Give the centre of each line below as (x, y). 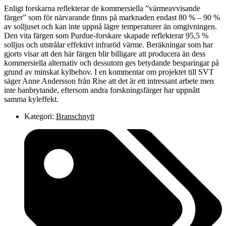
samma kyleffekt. (31, 99)
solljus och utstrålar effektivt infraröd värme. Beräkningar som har (108, 44)
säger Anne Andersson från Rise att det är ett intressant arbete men (109, 81)
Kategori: (39, 116)
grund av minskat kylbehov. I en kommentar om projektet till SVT (109, 72)
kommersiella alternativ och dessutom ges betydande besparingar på (111, 63)
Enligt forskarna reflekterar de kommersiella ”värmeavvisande (102, 8)
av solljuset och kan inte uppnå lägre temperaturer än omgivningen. (110, 26)
